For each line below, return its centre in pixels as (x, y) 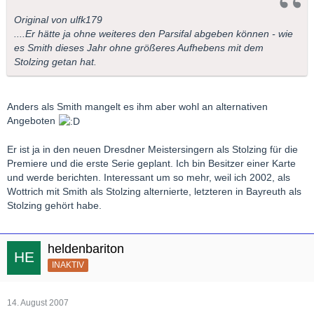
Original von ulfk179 (58, 19)
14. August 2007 (38, 303)
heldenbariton (86, 249)
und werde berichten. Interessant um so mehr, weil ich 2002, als (149, 178)
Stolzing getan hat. (55, 61)
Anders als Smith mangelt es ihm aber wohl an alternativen (137, 106)
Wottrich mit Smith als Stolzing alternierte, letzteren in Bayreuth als (154, 192)
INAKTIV (68, 265)
